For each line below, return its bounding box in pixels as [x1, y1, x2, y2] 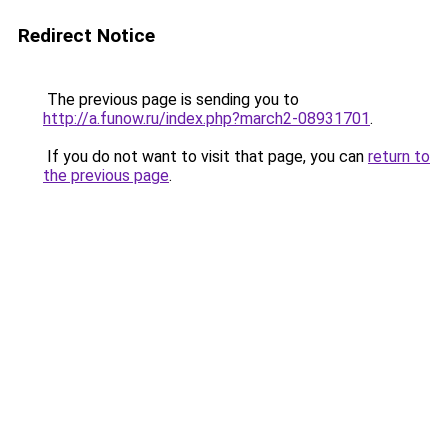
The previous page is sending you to [43, 90, 299, 109]
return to [368, 147, 430, 166]
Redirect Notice [18, 24, 155, 47]
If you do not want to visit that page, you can [43, 147, 368, 166]
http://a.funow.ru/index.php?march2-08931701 [43, 109, 370, 128]
